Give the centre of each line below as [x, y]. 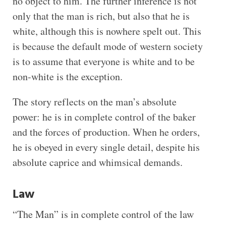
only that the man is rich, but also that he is [101, 16]
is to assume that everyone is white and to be [103, 61]
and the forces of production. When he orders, [106, 132]
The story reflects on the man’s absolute [94, 101]
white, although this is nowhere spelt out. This [107, 31]
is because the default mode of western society [107, 46]
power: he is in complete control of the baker [104, 117]
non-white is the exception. [67, 76]
